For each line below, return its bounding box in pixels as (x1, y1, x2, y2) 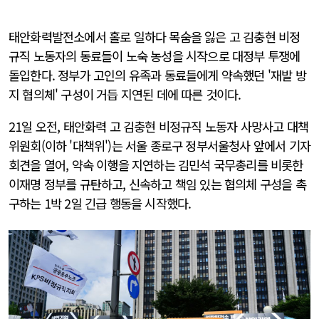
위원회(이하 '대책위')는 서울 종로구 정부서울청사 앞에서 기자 (9, 136, 311, 155)
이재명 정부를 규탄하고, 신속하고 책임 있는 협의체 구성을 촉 (9, 174, 306, 193)
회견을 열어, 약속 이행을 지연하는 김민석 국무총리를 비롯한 (9, 155, 303, 174)
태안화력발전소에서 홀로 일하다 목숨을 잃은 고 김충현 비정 (9, 28, 300, 46)
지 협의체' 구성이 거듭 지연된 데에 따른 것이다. (9, 85, 244, 103)
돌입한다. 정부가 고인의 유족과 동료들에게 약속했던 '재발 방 (9, 66, 306, 84)
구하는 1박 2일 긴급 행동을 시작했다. (9, 194, 194, 212)
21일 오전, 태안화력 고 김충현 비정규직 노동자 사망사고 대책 (9, 117, 309, 135)
